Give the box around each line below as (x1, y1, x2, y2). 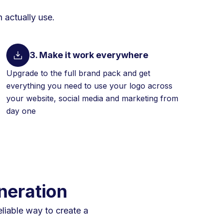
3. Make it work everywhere (30, 50, 148, 61)
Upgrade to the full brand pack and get (6, 68, 150, 78)
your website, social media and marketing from (6, 93, 178, 103)
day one (6, 106, 36, 116)
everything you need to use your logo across (6, 80, 172, 91)
